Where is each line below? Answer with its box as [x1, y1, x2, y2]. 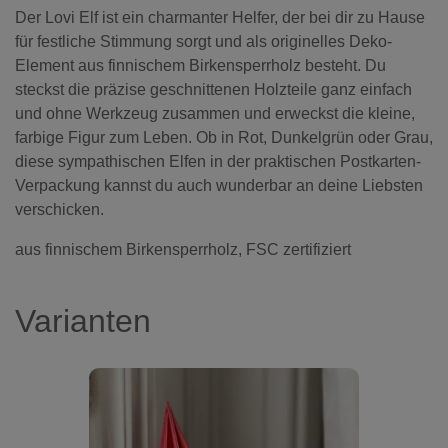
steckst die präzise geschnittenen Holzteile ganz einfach [15, 80, 412, 98]
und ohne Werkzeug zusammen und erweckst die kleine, [15, 104, 415, 122]
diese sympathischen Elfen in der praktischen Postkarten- [15, 152, 421, 170]
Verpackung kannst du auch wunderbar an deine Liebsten [15, 176, 423, 194]
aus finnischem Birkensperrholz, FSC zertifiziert [15, 240, 351, 258]
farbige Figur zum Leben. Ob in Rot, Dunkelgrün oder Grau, [15, 128, 433, 146]
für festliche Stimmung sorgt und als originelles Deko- [15, 32, 392, 50]
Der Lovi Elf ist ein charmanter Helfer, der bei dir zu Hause [15, 8, 425, 26]
